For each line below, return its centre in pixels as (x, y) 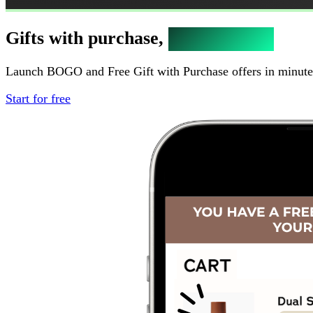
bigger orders (221, 38)
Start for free (38, 98)
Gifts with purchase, (87, 38)
